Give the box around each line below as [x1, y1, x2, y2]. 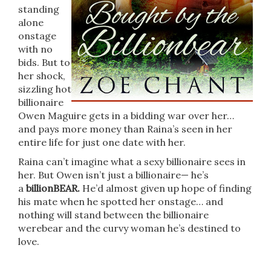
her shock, [18, 70, 65, 82]
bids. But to [18, 56, 70, 68]
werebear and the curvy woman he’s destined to [18, 222, 241, 234]
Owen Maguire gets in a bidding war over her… [18, 109, 234, 122]
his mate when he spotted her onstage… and [18, 195, 223, 207]
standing [18, 3, 59, 15]
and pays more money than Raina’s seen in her [18, 123, 232, 135]
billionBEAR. [26, 182, 80, 194]
